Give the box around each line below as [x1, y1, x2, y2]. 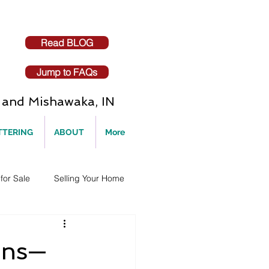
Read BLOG [41, 37, 93, 49]
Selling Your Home [54, 172, 124, 184]
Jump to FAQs [37, 66, 97, 78]
